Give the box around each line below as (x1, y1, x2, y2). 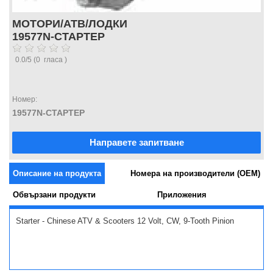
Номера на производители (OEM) (130, 169, 260, 179)
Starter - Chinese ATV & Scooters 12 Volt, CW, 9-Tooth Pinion (16, 216, 234, 226)
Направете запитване (89, 137, 184, 148)
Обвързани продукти (13, 190, 96, 200)
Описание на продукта (13, 169, 101, 179)
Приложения (157, 190, 207, 200)
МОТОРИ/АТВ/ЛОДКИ (12, 18, 127, 30)
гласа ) (40, 55, 67, 65)
